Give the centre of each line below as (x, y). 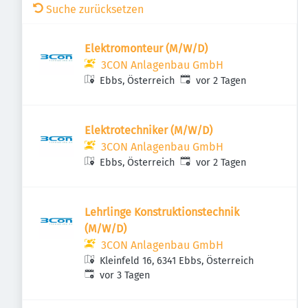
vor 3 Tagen (125, 275)
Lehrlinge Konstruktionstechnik (162, 212)
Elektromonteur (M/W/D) (146, 48)
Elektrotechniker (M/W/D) (148, 130)
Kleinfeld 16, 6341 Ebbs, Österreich (177, 261)
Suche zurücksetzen (95, 9)
